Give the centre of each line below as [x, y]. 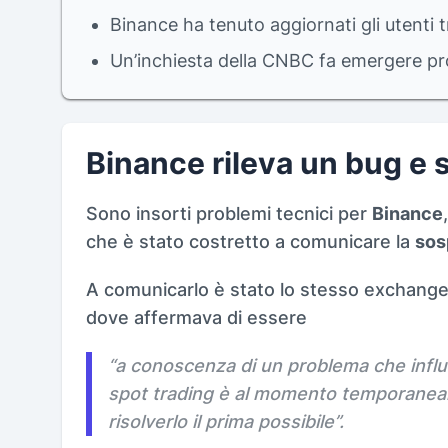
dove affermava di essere [196, 317]
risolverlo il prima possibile [221, 421]
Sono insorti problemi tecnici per [229, 213]
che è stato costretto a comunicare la [250, 241]
